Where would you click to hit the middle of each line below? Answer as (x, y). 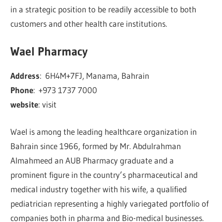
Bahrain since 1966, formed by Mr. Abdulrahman (96, 146)
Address (25, 76)
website (25, 105)
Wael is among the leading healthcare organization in (104, 131)
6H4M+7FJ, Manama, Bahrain (97, 76)
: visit (48, 105)
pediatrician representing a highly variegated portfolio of (110, 203)
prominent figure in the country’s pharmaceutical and (104, 174)
